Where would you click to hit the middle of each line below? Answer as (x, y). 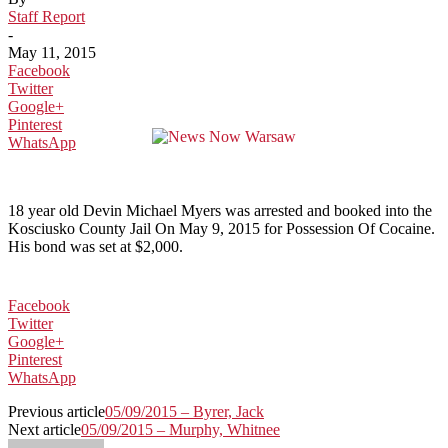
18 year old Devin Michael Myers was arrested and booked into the (220, 210)
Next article (44, 429)
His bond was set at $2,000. (97, 246)
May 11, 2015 (52, 52)
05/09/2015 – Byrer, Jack (184, 411)
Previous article (56, 411)
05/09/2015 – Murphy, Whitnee (180, 429)
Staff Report (46, 16)
